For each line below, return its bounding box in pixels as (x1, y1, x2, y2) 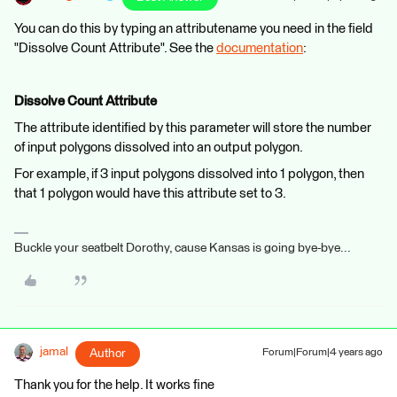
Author (90, 346, 126, 360)
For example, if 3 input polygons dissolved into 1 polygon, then (14, 167, 364, 181)
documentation (216, 41, 303, 55)
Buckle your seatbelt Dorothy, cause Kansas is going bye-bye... (14, 241, 351, 254)
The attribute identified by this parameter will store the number (14, 121, 371, 135)
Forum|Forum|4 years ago (262, 346, 383, 358)
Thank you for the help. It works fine (14, 378, 214, 392)
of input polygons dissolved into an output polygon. (14, 140, 303, 154)
